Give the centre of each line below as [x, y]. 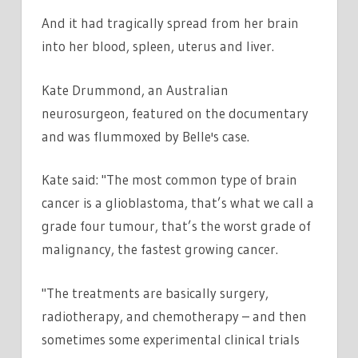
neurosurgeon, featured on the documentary [175, 113]
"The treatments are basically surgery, [155, 292]
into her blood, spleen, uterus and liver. [158, 46]
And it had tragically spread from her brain [170, 23]
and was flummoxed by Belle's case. [145, 136]
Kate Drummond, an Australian [135, 89]
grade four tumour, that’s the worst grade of [176, 226]
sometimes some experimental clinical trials [171, 339]
